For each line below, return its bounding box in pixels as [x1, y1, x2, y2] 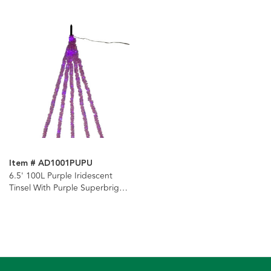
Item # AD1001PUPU [9, 156, 93, 170]
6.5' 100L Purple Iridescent [9, 169, 113, 182]
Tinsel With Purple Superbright [9, 181, 127, 194]
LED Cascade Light [9, 193, 81, 206]
